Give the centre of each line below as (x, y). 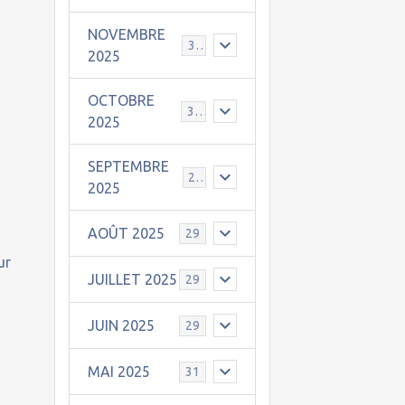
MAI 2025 (118, 372)
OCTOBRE (121, 100)
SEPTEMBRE (128, 166)
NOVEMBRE (126, 34)
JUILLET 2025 (132, 279)
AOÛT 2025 (126, 233)
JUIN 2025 (121, 325)
